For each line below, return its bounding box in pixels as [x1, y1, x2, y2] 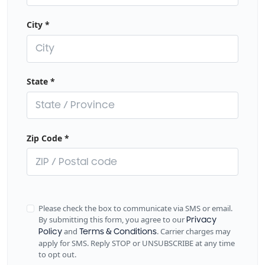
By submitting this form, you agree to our [38, 214, 186, 225]
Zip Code [27, 132, 64, 144]
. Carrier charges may [156, 225, 231, 237]
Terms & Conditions [79, 227, 157, 237]
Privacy [186, 215, 216, 225]
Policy [38, 227, 62, 237]
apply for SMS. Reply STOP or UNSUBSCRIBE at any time [38, 237, 235, 248]
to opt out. [38, 248, 76, 260]
